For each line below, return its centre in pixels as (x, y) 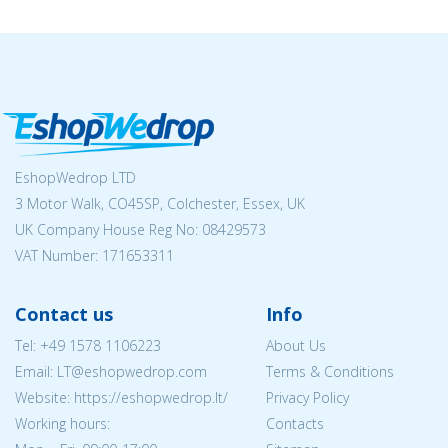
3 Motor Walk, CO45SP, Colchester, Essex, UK (160, 203)
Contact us (64, 314)
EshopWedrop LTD (75, 177)
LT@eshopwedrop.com (132, 371)
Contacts (294, 423)
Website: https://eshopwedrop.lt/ (121, 397)
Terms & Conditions (329, 371)
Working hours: (62, 423)
